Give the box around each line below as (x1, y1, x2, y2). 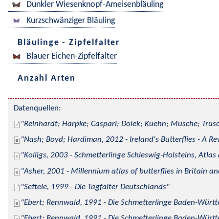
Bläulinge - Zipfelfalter (18, 38, 120, 47)
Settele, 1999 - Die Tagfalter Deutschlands (24, 183, 166, 191)
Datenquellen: (14, 104, 61, 112)
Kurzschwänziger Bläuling (26, 16, 115, 26)
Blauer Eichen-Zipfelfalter (26, 52, 117, 62)
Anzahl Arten (18, 73, 76, 83)
